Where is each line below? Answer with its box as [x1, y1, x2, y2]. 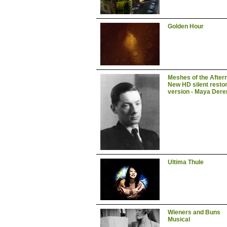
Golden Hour [168, 23, 204, 30]
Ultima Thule [168, 159, 204, 166]
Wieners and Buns [168, 209, 220, 216]
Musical [168, 216, 190, 223]
